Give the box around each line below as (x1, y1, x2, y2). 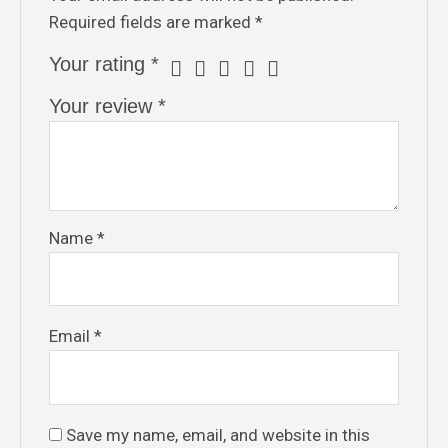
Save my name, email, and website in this (66, 424, 371, 445)
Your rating (49, 52, 152, 75)
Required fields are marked (49, 11, 256, 32)
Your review (49, 94, 159, 117)
